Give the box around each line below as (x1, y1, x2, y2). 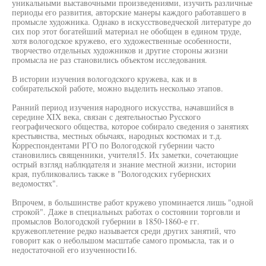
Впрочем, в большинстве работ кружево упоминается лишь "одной (12, 197, 254, 208)
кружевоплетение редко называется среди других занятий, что (12, 225, 236, 236)
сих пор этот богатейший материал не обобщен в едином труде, (12, 26, 242, 37)
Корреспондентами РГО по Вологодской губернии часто (12, 140, 214, 151)
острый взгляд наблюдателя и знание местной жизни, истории (12, 159, 236, 170)
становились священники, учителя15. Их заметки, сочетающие (12, 149, 238, 160)
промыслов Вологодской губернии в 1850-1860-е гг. (12, 216, 199, 227)
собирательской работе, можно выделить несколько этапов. (12, 83, 223, 94)
